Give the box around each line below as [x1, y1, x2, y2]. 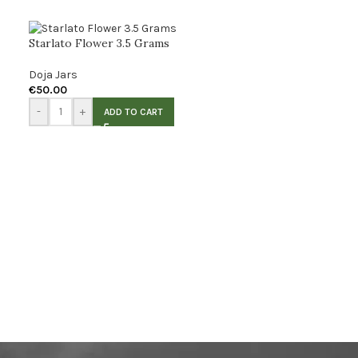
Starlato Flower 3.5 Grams [28, 35, 169, 50]
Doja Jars [28, 67, 78, 82]
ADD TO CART [103, 105, 163, 117]
